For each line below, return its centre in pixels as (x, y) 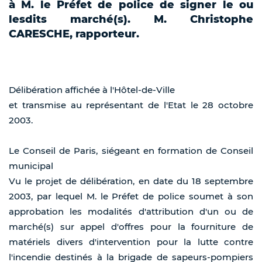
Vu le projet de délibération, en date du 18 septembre (131, 181)
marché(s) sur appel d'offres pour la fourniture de (131, 227)
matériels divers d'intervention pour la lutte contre (131, 242)
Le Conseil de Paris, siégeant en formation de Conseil (131, 151)
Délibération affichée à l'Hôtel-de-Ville (92, 90)
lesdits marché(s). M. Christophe (131, 20)
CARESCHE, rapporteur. (74, 34)
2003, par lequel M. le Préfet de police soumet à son (131, 196)
